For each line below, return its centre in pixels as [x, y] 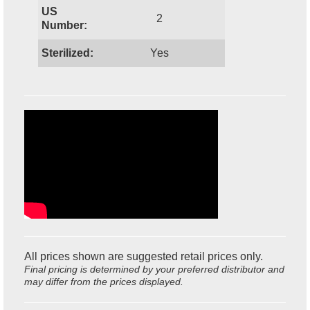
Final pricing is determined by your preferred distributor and [154, 269]
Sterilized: [67, 53]
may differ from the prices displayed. [104, 281]
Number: [64, 25]
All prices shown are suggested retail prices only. [144, 256]
